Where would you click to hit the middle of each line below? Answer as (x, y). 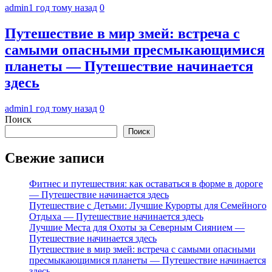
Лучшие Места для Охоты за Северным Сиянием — (137, 228)
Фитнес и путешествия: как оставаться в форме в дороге (146, 184)
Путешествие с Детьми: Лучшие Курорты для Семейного (148, 206)
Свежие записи (55, 158)
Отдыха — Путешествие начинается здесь (116, 217)
